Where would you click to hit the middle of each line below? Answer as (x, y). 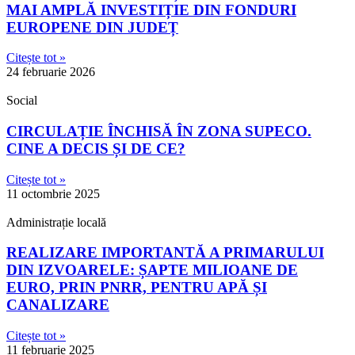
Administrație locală (56, 222)
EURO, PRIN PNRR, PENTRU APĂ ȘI (137, 288)
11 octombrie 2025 (53, 193)
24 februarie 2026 (51, 72)
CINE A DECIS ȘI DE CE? (96, 149)
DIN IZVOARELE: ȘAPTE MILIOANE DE (152, 270)
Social (22, 101)
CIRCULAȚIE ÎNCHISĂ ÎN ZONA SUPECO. (159, 132)
